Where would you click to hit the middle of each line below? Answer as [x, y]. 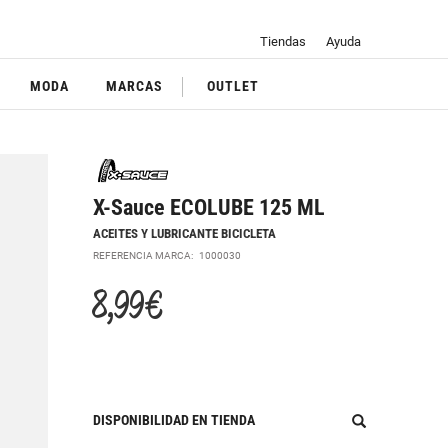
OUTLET [233, 86]
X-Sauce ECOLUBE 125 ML [209, 207]
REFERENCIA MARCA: [146, 255]
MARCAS [135, 86]
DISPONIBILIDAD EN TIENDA [174, 419]
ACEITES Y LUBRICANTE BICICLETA [185, 233]
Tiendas [282, 42]
